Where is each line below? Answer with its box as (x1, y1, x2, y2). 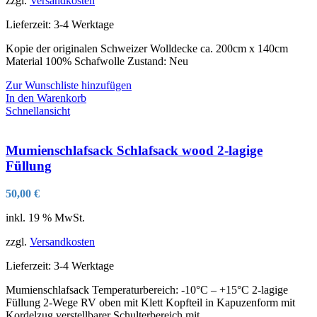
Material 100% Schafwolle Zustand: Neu (6, 54, 188, 67)
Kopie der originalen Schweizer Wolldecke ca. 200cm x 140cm (6, 42, 288, 54)
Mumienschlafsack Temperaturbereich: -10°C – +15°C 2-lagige (6, 284, 288, 296)
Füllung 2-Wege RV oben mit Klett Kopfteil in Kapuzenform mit (6, 296, 295, 309)
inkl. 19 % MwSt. (6, 212, 85, 224)
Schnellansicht (6, 104, 70, 117)
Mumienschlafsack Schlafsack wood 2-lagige (6, 143, 263, 158)
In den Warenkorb (6, 91, 86, 104)
